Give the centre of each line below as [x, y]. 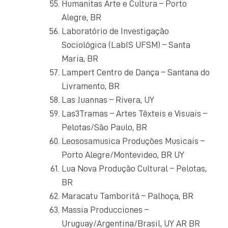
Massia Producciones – [105, 209]
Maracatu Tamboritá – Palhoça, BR [127, 196]
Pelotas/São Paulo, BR [104, 127]
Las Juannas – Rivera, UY [108, 99]
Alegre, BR [81, 17]
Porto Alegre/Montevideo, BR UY [123, 154]
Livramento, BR [91, 86]
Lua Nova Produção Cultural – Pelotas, [134, 168]
